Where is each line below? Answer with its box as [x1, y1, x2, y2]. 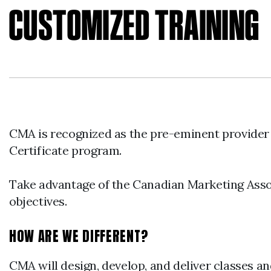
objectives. [9, 194, 67, 209]
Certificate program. [9, 143, 122, 158]
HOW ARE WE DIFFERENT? [9, 226, 149, 247]
